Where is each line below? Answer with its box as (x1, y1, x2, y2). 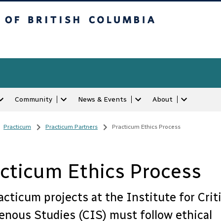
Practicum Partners (45, 123, 98, 130)
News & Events (78, 95, 127, 104)
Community (15, 95, 52, 104)
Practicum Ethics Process (112, 123, 181, 130)
